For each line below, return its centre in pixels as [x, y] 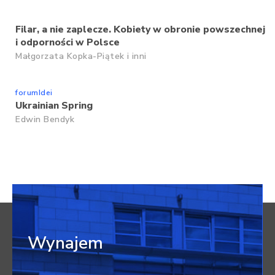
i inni [137, 56]
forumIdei [34, 92]
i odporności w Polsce [68, 42]
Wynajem [65, 243]
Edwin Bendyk [45, 119]
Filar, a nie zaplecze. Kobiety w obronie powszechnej [140, 29]
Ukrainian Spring [54, 105]
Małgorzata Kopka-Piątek [70, 56]
